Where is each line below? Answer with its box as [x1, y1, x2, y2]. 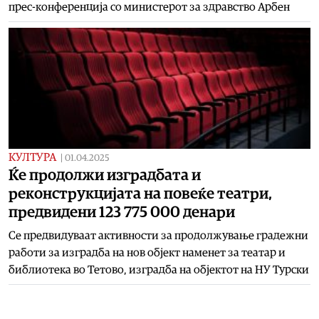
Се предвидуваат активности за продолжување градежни [9, 229, 308, 241]
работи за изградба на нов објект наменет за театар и [9, 246, 286, 258]
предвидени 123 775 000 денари [9, 204, 235, 220]
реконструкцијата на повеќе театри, [9, 185, 272, 202]
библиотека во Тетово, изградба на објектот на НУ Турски [9, 263, 309, 276]
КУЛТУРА [9, 151, 56, 163]
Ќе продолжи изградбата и [9, 167, 201, 183]
